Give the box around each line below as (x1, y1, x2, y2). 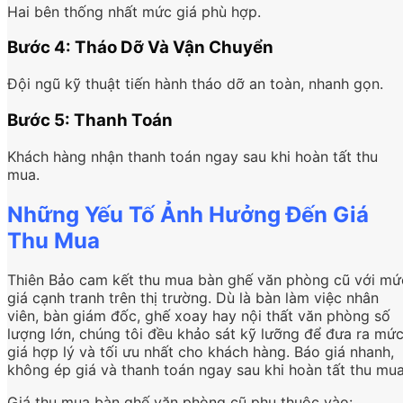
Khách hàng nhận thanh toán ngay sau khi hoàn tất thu (7, 147, 378, 166)
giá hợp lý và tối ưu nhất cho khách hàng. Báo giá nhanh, (7, 343, 394, 362)
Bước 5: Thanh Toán (7, 109, 173, 130)
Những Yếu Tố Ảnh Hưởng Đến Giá (7, 201, 369, 228)
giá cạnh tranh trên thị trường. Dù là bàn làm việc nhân (7, 289, 379, 308)
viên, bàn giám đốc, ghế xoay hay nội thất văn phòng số (7, 307, 390, 326)
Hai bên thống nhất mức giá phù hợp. (7, 2, 261, 21)
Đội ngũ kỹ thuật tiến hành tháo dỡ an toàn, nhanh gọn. (7, 75, 383, 94)
